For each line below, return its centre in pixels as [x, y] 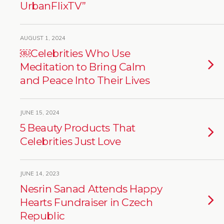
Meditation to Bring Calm [83, 67]
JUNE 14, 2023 [40, 173]
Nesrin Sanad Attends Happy [91, 189]
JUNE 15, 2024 [40, 112]
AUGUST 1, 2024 [43, 38]
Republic [42, 216]
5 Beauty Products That [78, 128]
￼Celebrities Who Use [75, 53]
